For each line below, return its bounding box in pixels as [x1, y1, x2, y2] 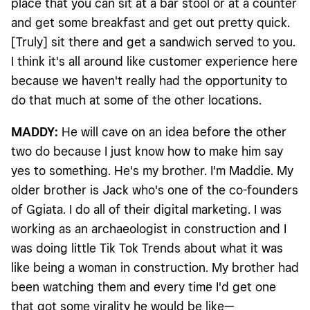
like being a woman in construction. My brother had [11, 260, 299, 275]
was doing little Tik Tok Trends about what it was [11, 241, 283, 256]
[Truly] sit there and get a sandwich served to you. [11, 35, 295, 50]
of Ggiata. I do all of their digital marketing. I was [11, 202, 282, 217]
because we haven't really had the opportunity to [11, 73, 287, 89]
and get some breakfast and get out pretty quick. [11, 15, 290, 30]
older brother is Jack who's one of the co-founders [11, 183, 298, 198]
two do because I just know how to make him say [11, 144, 283, 159]
